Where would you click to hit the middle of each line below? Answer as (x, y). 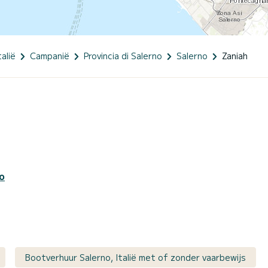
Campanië (50, 56)
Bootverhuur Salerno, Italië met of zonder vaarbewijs (135, 258)
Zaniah (235, 56)
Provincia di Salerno (123, 56)
